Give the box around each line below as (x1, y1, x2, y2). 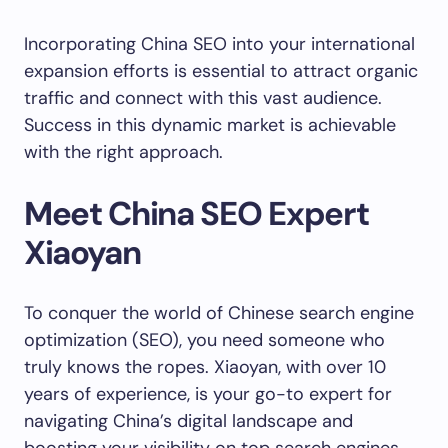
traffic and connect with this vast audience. (24, 86, 382, 110)
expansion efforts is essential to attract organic (24, 59, 418, 83)
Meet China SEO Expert (24, 192, 369, 235)
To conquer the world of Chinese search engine (24, 301, 414, 325)
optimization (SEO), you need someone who (24, 328, 385, 352)
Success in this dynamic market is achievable (24, 113, 396, 137)
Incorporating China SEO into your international (24, 32, 415, 56)
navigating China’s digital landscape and (24, 409, 353, 433)
